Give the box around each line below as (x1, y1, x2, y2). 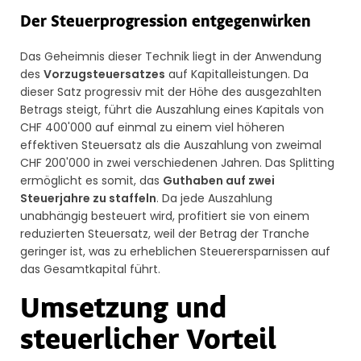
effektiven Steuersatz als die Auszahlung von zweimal (20, 137, 322, 154)
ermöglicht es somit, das (20, 172, 163, 189)
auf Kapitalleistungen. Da (165, 66, 309, 83)
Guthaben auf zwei (163, 172, 275, 189)
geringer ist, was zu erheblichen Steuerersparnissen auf (20, 243, 330, 260)
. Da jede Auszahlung (156, 190, 272, 207)
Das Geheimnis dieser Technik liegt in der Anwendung (20, 48, 322, 65)
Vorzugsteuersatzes (44, 66, 165, 83)
